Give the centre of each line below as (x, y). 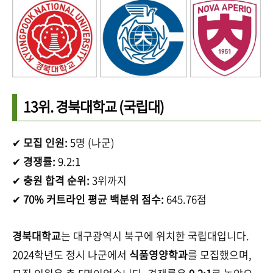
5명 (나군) (91, 142)
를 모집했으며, (220, 254)
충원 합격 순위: (56, 180)
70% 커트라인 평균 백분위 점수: (94, 199)
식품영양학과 (158, 254)
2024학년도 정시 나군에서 (71, 254)
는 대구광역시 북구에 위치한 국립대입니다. (155, 235)
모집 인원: (45, 142)
